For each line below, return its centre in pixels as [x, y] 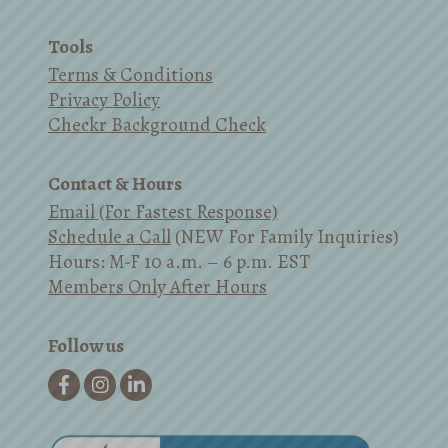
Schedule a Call [109, 236]
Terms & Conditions [130, 74]
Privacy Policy [104, 99]
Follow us [86, 345]
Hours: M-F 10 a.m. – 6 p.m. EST [179, 261]
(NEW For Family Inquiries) [285, 236]
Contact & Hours [115, 183]
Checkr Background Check [157, 124]
